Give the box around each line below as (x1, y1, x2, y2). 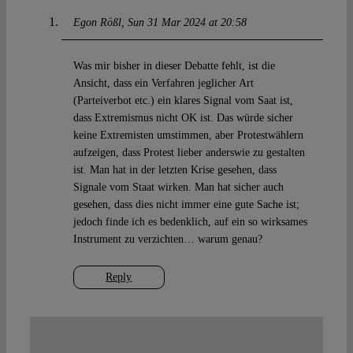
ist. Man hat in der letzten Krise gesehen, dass (72, 164, 277, 176)
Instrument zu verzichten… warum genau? (72, 233, 262, 246)
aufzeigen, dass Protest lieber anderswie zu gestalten (72, 147, 305, 159)
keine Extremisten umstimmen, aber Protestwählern (72, 129, 303, 142)
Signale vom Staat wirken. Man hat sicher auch (72, 181, 284, 194)
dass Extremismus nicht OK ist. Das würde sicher (72, 112, 293, 124)
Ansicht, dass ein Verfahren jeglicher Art (72, 77, 254, 90)
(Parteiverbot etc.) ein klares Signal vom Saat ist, (72, 95, 293, 107)
